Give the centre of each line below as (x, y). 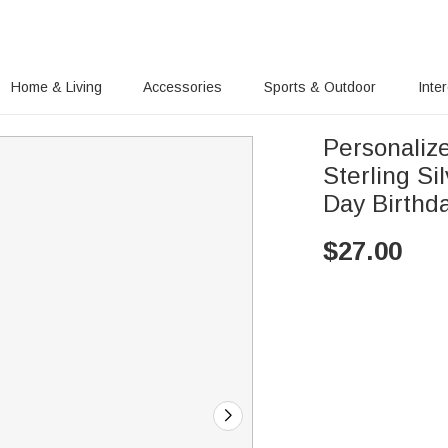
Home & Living (56, 87)
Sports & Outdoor (320, 87)
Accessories (183, 87)
